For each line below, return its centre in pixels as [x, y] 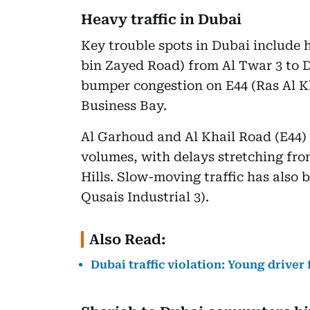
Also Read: [128, 239]
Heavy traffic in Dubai [161, 19]
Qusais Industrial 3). [145, 197]
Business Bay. [124, 105]
